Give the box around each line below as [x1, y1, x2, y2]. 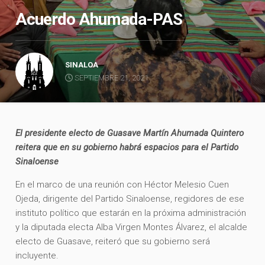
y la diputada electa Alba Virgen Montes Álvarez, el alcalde [15, 221, 248, 232]
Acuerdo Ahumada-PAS [15, 9, 183, 29]
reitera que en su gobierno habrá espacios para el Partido [15, 141, 239, 153]
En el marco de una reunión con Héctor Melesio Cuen [15, 179, 230, 190]
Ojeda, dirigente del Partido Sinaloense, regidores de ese [15, 193, 245, 204]
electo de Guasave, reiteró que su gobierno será [15, 235, 211, 247]
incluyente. [15, 250, 59, 261]
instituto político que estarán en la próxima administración [15, 207, 247, 218]
